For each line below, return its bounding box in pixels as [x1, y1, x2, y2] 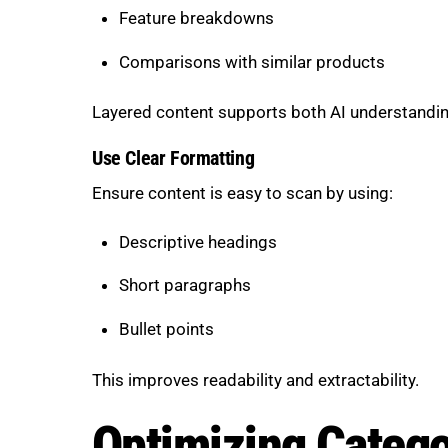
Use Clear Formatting [92, 146, 255, 170]
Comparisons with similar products [118, 51, 385, 72]
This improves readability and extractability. [92, 369, 419, 390]
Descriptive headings [118, 231, 277, 252]
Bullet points [118, 319, 214, 340]
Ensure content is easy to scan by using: [92, 182, 393, 203]
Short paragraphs [118, 275, 251, 296]
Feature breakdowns [118, 7, 274, 28]
